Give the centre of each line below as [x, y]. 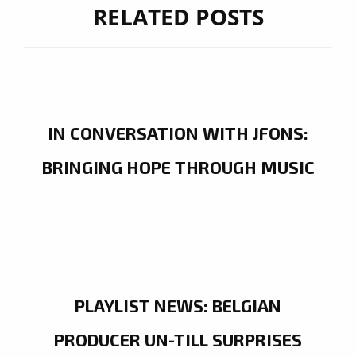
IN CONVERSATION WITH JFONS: [178, 132]
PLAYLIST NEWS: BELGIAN [178, 305]
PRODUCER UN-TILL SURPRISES [178, 339]
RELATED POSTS [178, 17]
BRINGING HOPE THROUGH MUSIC [178, 166]
